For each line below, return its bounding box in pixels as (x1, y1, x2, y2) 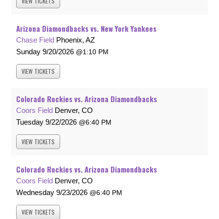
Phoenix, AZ (56, 36, 95, 44)
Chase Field (16, 36, 54, 44)
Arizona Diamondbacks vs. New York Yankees (16, 23, 156, 34)
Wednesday (16, 188, 54, 197)
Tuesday (16, 118, 44, 127)
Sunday (16, 47, 41, 56)
